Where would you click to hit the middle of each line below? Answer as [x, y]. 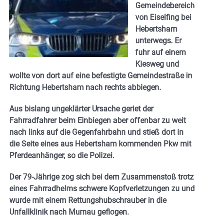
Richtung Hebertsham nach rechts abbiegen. [85, 87]
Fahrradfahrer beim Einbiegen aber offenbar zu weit [98, 120]
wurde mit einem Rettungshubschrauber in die [88, 200]
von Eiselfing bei [163, 17]
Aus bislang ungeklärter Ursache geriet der [81, 109]
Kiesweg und [157, 64]
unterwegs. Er [158, 40]
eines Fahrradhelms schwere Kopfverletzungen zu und [102, 188]
